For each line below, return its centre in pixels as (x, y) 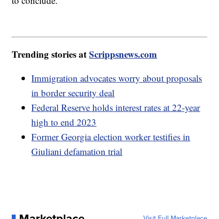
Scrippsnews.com (123, 54)
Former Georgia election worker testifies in (111, 136)
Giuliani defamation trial (77, 151)
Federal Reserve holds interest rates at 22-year (116, 107)
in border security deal (73, 92)
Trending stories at (51, 54)
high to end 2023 (64, 122)
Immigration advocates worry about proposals (117, 78)
